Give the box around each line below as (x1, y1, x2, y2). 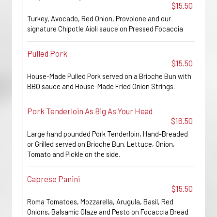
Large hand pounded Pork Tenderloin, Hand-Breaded (27, 129, 188, 138)
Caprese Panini (27, 174, 80, 184)
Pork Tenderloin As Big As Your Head (27, 106, 153, 116)
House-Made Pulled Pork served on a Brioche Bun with (27, 72, 191, 80)
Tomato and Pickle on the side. (27, 150, 120, 158)
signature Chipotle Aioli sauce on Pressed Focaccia (27, 24, 183, 33)
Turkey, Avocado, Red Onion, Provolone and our (27, 14, 171, 23)
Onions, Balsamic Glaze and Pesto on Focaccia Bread (27, 207, 188, 216)
